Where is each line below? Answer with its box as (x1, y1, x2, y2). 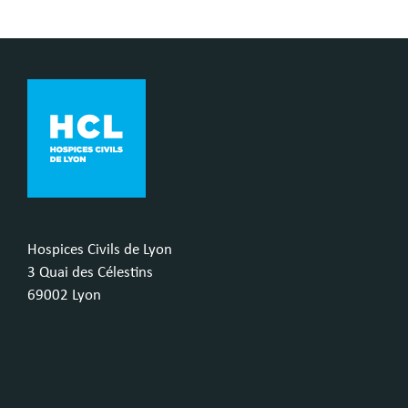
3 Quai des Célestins (27, 264, 153, 280)
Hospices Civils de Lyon (27, 241, 172, 258)
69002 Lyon (27, 287, 101, 303)
